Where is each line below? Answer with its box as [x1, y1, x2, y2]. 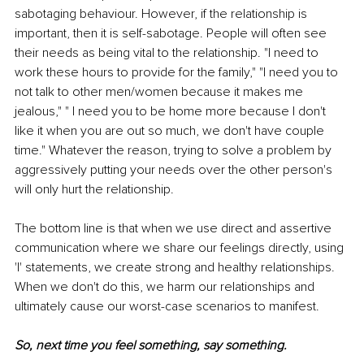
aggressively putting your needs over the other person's [15, 161, 336, 178]
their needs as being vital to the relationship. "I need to [15, 44, 322, 61]
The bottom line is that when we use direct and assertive [15, 219, 335, 236]
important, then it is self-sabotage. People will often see [15, 24, 330, 41]
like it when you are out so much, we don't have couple [15, 122, 327, 139]
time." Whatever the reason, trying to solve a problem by [15, 141, 335, 158]
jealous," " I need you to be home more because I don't [15, 102, 329, 119]
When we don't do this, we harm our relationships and [15, 278, 318, 295]
